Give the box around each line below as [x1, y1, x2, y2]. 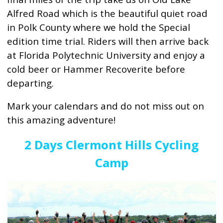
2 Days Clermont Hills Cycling [24, 136, 199, 153]
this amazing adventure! [7, 113, 116, 126]
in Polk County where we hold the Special [7, 21, 191, 33]
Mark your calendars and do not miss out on [7, 100, 205, 112]
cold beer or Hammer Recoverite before [7, 63, 186, 75]
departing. [7, 77, 54, 89]
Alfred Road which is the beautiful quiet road [7, 7, 208, 19]
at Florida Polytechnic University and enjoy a [7, 49, 206, 61]
